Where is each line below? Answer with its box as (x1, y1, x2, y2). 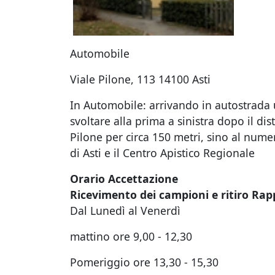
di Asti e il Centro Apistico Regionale (70, 145, 255, 160)
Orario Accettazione (70, 171, 178, 186)
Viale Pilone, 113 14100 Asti (70, 72, 211, 87)
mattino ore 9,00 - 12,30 (70, 229, 192, 244)
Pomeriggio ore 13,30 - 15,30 (70, 255, 219, 269)
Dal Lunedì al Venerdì (70, 203, 180, 218)
